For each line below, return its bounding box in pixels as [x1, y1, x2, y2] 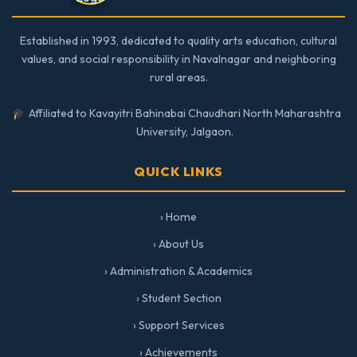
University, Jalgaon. [136, 124, 234, 139]
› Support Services [132, 318, 225, 332]
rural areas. [149, 70, 208, 84]
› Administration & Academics [104, 264, 253, 278]
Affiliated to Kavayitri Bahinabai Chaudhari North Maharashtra [29, 106, 342, 120]
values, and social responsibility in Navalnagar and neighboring [21, 52, 336, 66]
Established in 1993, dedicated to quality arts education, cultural [20, 33, 337, 48]
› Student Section [135, 291, 222, 305]
